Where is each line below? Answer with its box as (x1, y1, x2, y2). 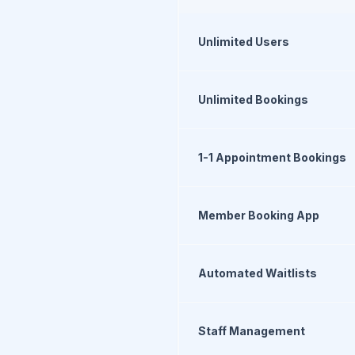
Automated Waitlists (198, 266, 317, 280)
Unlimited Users (198, 35, 289, 48)
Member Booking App (198, 208, 319, 222)
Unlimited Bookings (198, 93, 308, 106)
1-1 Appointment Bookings (198, 151, 346, 164)
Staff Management (198, 324, 305, 338)
